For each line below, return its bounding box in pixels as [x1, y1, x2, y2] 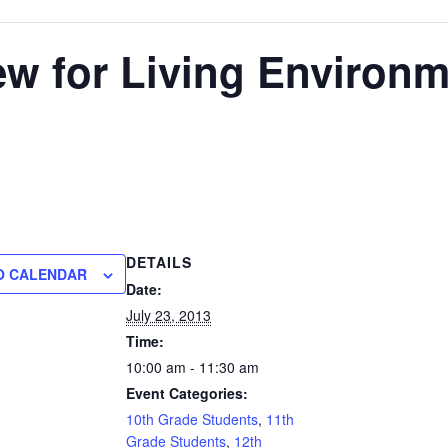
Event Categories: [126, 383, 248, 403]
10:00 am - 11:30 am [126, 357, 259, 377]
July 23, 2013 [126, 305, 211, 325]
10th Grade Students [126, 409, 258, 429]
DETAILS [126, 252, 192, 272]
